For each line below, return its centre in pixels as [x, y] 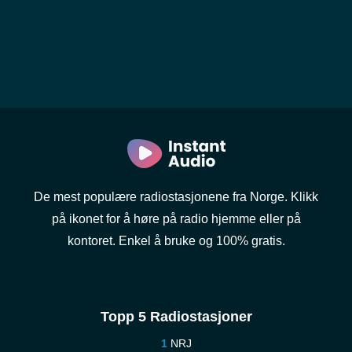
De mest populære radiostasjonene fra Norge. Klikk [176, 197]
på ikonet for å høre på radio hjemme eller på [176, 219]
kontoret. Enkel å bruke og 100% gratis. [176, 241]
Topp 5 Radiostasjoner [176, 317]
